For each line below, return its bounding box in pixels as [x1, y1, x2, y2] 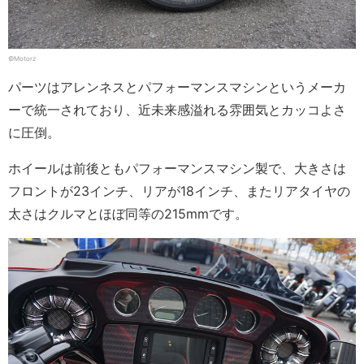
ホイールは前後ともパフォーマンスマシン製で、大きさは [8, 159, 346, 176]
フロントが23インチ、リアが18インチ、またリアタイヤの [8, 182, 350, 199]
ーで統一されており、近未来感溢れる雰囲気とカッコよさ [8, 101, 346, 118]
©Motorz [8, 54, 36, 63]
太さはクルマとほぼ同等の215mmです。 [8, 205, 248, 222]
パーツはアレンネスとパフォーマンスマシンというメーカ [8, 78, 346, 95]
